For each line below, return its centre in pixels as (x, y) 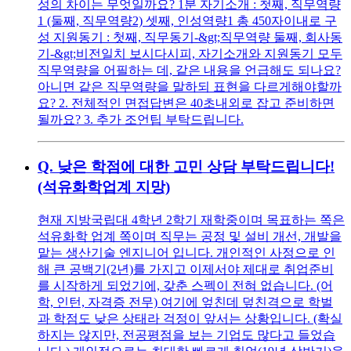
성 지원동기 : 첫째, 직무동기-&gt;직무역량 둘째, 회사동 (190, 37)
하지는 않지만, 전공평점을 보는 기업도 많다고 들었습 (186, 335)
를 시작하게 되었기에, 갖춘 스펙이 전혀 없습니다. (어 (185, 285)
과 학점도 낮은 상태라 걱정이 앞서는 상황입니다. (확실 (190, 318)
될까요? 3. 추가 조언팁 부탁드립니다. (141, 119)
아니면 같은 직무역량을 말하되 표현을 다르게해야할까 (190, 86)
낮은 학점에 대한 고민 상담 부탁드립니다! (196, 167)
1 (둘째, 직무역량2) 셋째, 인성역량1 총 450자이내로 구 (187, 20)
